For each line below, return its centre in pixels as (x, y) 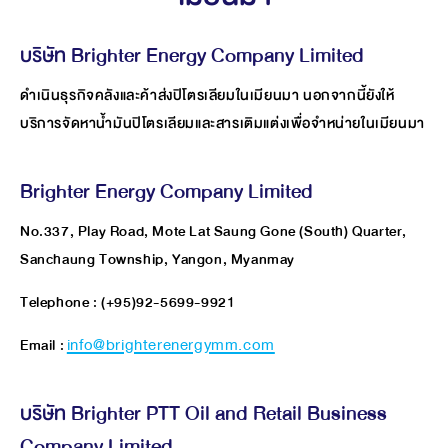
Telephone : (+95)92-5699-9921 (128, 302)
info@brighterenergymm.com (170, 345)
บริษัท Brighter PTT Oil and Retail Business (203, 413)
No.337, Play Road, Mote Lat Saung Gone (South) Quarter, (214, 231)
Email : (43, 345)
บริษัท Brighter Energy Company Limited (192, 55)
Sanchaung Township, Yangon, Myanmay (158, 259)
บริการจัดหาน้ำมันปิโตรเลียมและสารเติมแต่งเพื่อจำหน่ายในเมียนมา (222, 123)
